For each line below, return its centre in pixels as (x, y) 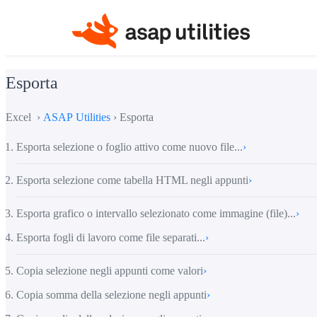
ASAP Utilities (77, 117)
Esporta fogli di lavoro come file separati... (111, 237)
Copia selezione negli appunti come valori (110, 270)
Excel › (24, 117)
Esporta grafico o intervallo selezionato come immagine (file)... (156, 213)
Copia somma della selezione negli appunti (111, 294)
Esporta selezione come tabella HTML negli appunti (132, 180)
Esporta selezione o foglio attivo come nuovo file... (129, 146)
